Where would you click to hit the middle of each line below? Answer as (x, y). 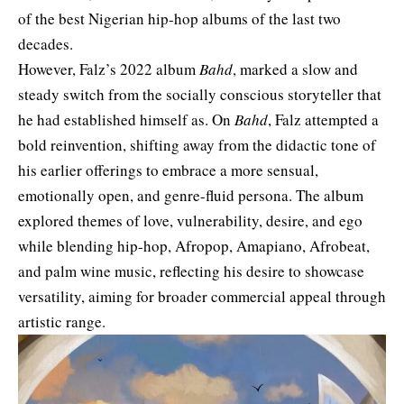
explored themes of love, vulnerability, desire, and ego (190, 220)
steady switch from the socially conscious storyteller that (200, 94)
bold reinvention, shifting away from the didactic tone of (197, 144)
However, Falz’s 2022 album (109, 69)
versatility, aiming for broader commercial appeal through (202, 296)
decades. (48, 43)
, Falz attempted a (323, 119)
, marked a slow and (295, 69)
